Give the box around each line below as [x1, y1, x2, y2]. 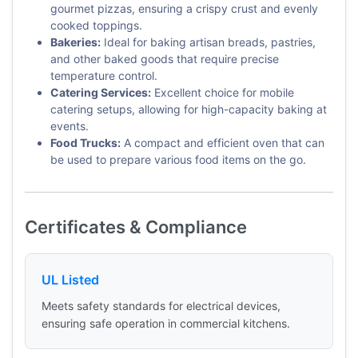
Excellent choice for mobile [151, 86, 294, 100]
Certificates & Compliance [25, 217, 247, 238]
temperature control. [50, 69, 157, 83]
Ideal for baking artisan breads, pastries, [101, 35, 316, 50]
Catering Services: [50, 86, 151, 100]
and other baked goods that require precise [50, 52, 279, 66]
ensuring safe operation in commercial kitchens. [42, 316, 290, 331]
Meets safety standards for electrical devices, [42, 299, 280, 313]
